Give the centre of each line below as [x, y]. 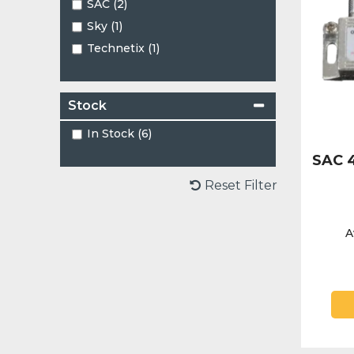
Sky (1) [104, 26]
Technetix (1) [123, 49]
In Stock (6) [119, 134]
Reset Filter [241, 186]
